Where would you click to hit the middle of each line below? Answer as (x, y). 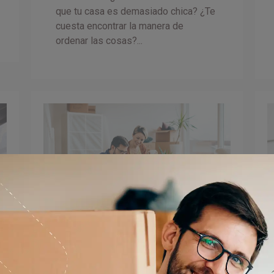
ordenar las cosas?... (99, 40)
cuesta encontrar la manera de (120, 26)
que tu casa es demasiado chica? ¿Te (136, 11)
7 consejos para (113, 252)
